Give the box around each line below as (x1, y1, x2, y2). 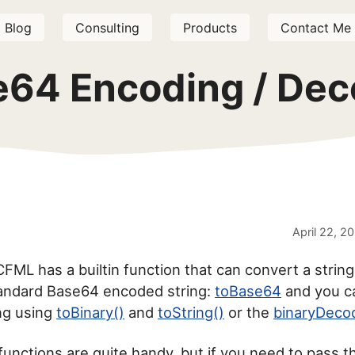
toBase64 (215, 281, 281, 300)
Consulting (74, 19, 139, 36)
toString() (158, 303, 224, 321)
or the (224, 303, 273, 321)
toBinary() (56, 303, 124, 321)
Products (182, 19, 237, 36)
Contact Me (280, 19, 351, 36)
